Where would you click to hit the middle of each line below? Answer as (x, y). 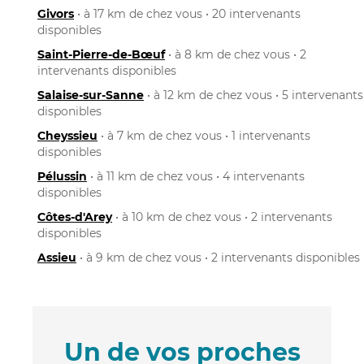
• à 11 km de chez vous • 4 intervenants (196, 176)
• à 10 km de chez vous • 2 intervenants (222, 217)
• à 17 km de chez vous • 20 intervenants (187, 13)
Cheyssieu (67, 135)
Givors (56, 13)
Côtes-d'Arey (75, 217)
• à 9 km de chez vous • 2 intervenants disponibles (218, 257)
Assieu (57, 257)
